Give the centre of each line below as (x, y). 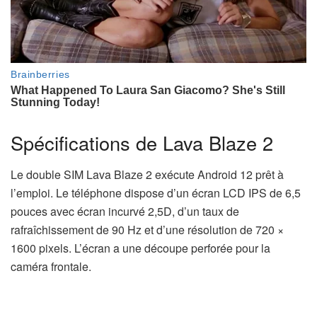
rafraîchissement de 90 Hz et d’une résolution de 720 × (147, 229)
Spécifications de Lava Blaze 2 (142, 143)
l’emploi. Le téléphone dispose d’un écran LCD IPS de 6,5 (156, 192)
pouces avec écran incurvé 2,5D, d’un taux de (125, 211)
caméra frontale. (51, 266)
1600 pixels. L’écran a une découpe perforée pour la (140, 248)
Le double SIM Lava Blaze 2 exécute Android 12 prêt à (147, 174)
